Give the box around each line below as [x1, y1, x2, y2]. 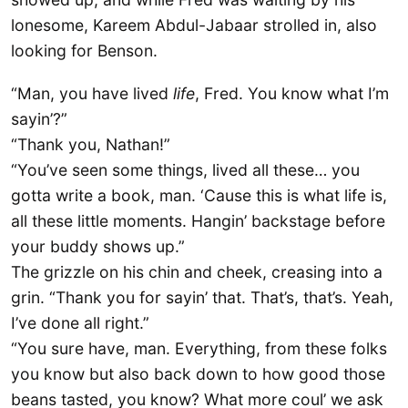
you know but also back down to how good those [11, 363, 385, 383]
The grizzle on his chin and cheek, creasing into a [11, 261, 382, 281]
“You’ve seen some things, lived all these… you [11, 159, 360, 179]
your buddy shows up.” [11, 236, 185, 256]
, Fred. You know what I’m [195, 83, 389, 103]
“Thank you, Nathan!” [11, 134, 170, 154]
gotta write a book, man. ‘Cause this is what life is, [11, 185, 387, 205]
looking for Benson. [11, 40, 158, 60]
